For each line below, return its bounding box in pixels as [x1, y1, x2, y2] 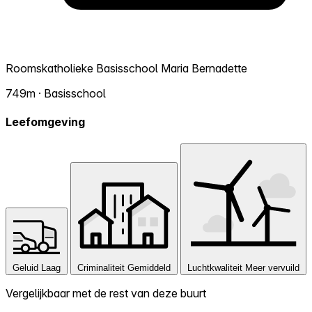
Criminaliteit [77, 263, 125, 274]
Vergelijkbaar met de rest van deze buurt [6, 286, 206, 301]
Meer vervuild [245, 263, 299, 274]
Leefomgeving [6, 115, 85, 129]
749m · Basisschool [6, 86, 106, 100]
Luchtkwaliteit [187, 263, 242, 274]
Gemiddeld [127, 263, 171, 274]
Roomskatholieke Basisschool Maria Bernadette [6, 61, 247, 75]
